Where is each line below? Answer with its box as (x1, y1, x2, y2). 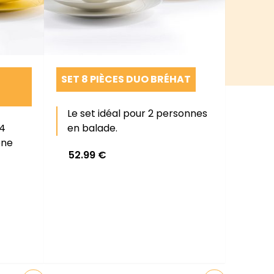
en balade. (67, 121, 117, 135)
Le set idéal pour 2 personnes (67, 106, 207, 120)
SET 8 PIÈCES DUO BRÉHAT (61, 72, 191, 86)
